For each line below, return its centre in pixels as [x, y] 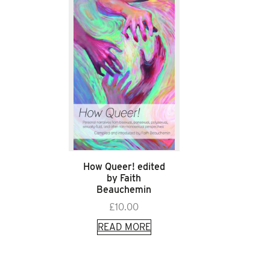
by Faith [124, 178]
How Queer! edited [124, 166]
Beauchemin [124, 189]
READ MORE [124, 227]
